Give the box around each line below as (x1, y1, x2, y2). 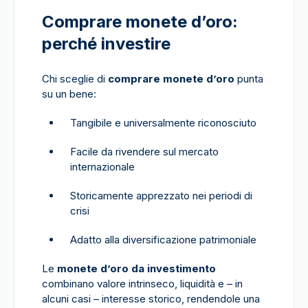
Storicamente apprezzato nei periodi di (70, 189, 252, 202)
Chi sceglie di (42, 72, 108, 85)
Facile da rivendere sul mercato (70, 145, 219, 158)
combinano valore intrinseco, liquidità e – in (42, 277, 243, 290)
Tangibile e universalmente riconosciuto (70, 116, 256, 129)
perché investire (42, 34, 170, 54)
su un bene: (42, 87, 96, 100)
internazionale (70, 160, 135, 173)
